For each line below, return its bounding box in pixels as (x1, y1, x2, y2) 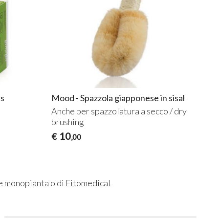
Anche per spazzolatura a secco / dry (51, 105, 187, 116)
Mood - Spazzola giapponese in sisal (51, 92, 185, 103)
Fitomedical (66, 177, 111, 188)
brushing (51, 116, 84, 127)
